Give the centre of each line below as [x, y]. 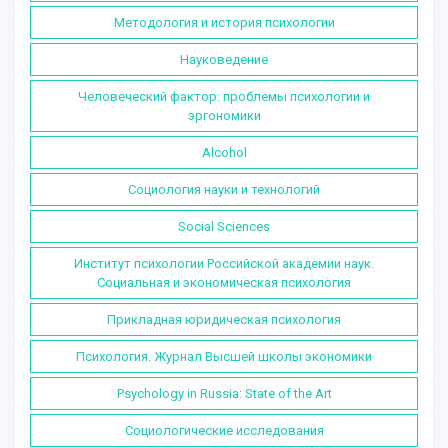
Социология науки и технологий [224, 189]
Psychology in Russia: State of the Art [224, 393]
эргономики [224, 115]
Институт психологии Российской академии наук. [224, 263]
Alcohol [224, 152]
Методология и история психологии [224, 22]
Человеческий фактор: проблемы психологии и [224, 96]
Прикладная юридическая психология [224, 319]
